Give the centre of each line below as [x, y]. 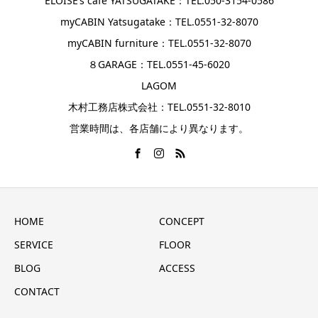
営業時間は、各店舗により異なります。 [159, 128]
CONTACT [37, 291]
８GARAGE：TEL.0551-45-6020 [159, 65]
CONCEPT [182, 221]
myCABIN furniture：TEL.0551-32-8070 [159, 43]
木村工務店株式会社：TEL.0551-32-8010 [159, 107]
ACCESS [177, 268]
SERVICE [34, 244]
